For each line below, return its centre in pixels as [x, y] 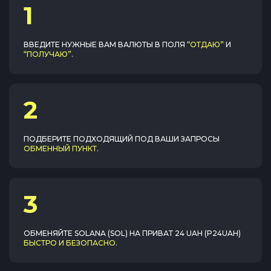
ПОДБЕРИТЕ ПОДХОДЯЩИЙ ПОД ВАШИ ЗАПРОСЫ [122, 139]
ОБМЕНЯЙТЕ [49, 233]
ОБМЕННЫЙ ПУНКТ [60, 149]
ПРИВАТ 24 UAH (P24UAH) [191, 233]
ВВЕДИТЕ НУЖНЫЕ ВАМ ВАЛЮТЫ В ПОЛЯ [104, 44]
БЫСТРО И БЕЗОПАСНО [70, 243]
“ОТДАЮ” [205, 44]
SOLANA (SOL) [101, 233]
